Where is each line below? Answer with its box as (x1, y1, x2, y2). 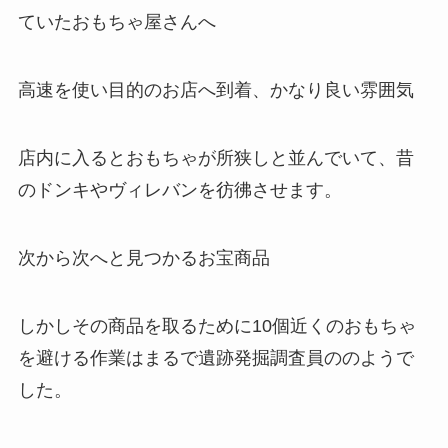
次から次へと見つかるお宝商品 (17, 247, 270, 268)
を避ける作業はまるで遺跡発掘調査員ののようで (17, 347, 414, 368)
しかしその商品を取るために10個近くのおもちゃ (17, 315, 416, 336)
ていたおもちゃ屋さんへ (17, 12, 216, 33)
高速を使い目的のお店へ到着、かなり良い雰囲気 (17, 80, 414, 101)
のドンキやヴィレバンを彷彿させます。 (17, 179, 342, 200)
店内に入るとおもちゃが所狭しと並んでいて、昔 (17, 147, 414, 168)
